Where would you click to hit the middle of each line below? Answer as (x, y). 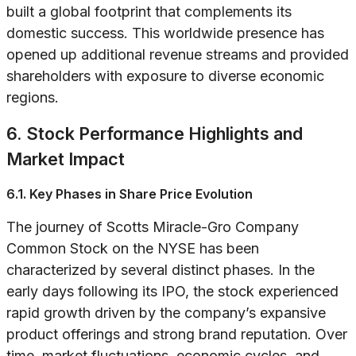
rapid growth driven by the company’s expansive (166, 313)
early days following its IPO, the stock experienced (172, 292)
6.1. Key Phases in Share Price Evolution (130, 194)
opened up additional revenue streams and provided (178, 55)
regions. (33, 98)
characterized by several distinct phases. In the (161, 270)
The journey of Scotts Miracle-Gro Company (153, 227)
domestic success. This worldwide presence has (165, 33)
